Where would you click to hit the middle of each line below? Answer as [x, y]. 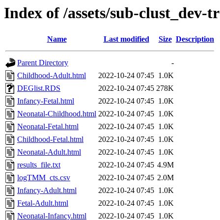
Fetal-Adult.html [43, 203]
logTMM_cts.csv [44, 178]
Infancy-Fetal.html [46, 101]
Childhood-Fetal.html [50, 139]
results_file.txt [39, 165]
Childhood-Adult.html [52, 76]
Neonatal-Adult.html [49, 152]
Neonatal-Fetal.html [48, 127]
